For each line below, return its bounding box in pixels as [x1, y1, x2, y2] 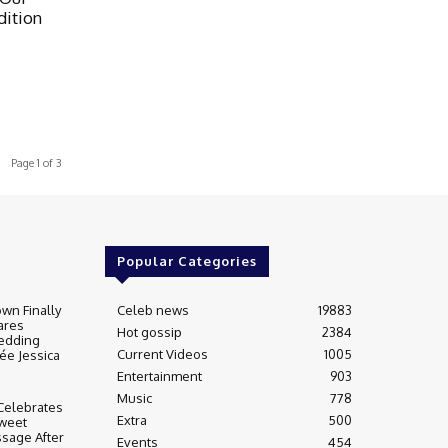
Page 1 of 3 [11, 155, 62, 170]
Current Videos [116, 345, 208, 362]
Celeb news [116, 301, 189, 318]
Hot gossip [116, 323, 182, 340]
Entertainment [116, 367, 202, 384]
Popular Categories [116, 252, 257, 269]
